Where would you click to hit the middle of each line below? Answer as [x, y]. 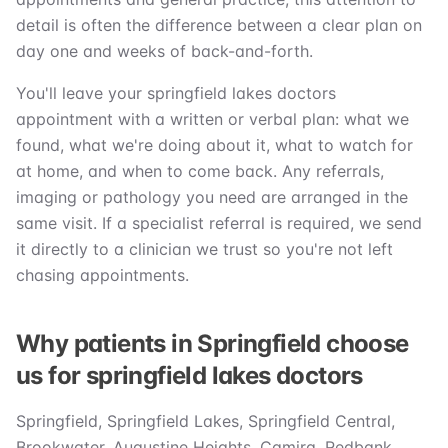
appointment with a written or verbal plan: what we [212, 119]
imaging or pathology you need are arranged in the [212, 197]
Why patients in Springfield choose [212, 344]
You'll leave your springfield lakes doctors [176, 93]
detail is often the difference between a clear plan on [219, 25]
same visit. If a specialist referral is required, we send [219, 223]
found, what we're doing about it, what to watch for [214, 145]
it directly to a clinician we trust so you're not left [204, 249]
